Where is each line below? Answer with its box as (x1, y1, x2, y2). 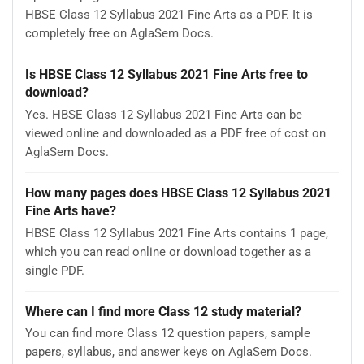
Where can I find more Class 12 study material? (25, 303, 301, 319)
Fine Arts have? (25, 202, 116, 219)
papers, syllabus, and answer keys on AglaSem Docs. (25, 344, 312, 360)
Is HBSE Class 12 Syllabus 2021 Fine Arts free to (25, 66, 308, 82)
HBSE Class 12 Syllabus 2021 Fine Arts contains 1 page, (25, 225, 328, 240)
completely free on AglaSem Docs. (25, 25, 214, 41)
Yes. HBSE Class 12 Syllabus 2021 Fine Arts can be (25, 106, 302, 122)
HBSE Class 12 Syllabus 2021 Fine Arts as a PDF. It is (25, 6, 313, 22)
